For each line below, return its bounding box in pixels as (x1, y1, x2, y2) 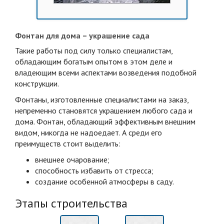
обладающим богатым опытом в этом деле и (15, 56, 172, 66)
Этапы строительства (15, 195, 127, 211)
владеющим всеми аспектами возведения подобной (15, 67, 196, 77)
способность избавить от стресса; (35, 165, 153, 175)
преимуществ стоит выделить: (15, 138, 120, 148)
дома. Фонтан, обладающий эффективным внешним (15, 116, 195, 126)
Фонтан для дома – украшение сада (15, 30, 149, 40)
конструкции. (15, 78, 59, 88)
